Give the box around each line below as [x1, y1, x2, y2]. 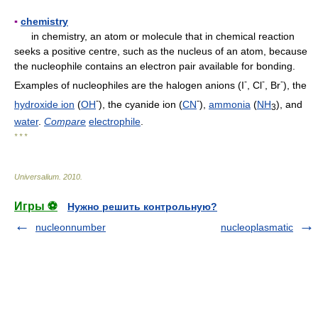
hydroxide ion [14, 98, 75, 110]
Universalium [14, 172, 59, 182]
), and [276, 98, 302, 110]
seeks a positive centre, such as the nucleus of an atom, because [14, 45, 307, 57]
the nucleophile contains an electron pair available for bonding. [14, 60, 295, 72]
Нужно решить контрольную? [67, 201, 217, 213]
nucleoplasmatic [221, 221, 293, 234]
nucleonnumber [35, 221, 106, 234]
